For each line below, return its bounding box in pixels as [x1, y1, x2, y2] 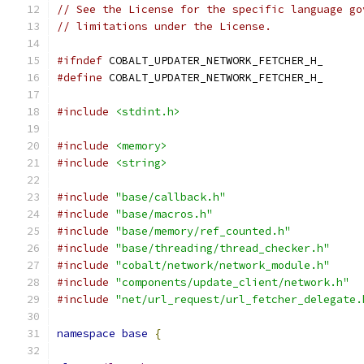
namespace [57, 327, 115, 340]
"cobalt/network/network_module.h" [115, 258, 330, 272]
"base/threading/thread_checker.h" [115, 241, 330, 255]
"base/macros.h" [115, 207, 213, 221]
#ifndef [57, 54, 102, 67]
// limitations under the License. [57, 19, 271, 33]
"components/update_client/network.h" [115, 275, 349, 289]
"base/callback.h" [115, 190, 226, 204]
